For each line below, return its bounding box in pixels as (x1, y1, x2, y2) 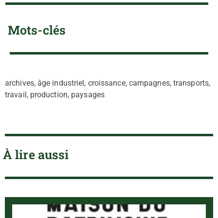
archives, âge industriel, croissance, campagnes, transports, (5, 78, 211, 88)
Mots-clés (8, 21, 66, 38)
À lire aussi (3, 146, 69, 163)
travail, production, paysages (5, 90, 105, 99)
